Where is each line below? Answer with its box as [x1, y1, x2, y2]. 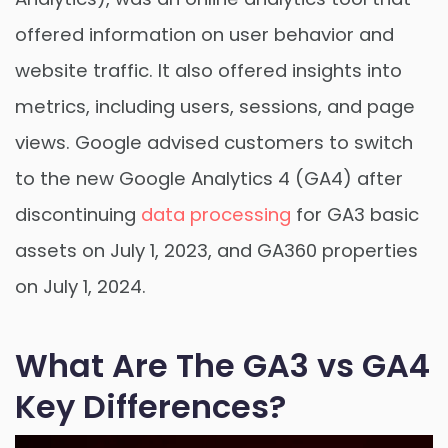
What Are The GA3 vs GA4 [15, 343, 430, 389]
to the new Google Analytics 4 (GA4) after [15, 165, 403, 191]
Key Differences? [15, 384, 286, 430]
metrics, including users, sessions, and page [15, 93, 415, 119]
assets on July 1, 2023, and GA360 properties [15, 237, 418, 263]
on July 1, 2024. [15, 273, 146, 299]
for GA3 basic [291, 201, 419, 227]
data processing [141, 201, 291, 227]
